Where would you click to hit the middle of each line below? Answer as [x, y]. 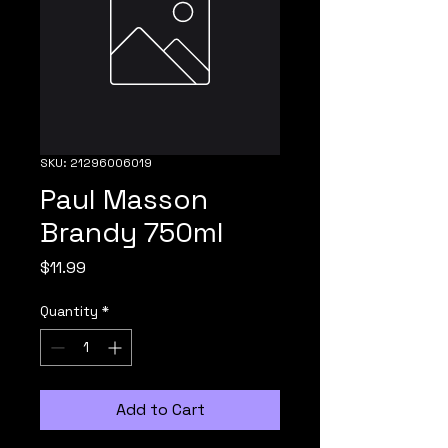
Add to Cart [160, 409]
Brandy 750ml [132, 232]
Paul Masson [124, 199]
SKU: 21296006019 [96, 163]
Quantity [69, 311]
